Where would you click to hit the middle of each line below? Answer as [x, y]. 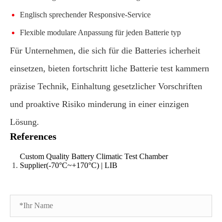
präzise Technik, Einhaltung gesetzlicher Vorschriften [106, 86]
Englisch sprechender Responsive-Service [85, 14]
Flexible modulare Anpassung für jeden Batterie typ [100, 32]
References [33, 136]
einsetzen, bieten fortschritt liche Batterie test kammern [110, 68]
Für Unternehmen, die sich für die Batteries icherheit [105, 50]
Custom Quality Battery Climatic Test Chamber [94, 156]
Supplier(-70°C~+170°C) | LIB [69, 165]
